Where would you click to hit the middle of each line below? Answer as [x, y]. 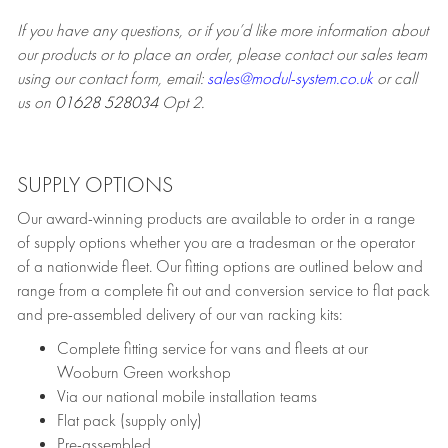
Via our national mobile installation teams [187, 397]
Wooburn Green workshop [144, 373]
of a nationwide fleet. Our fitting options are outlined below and [220, 267]
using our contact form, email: [112, 79]
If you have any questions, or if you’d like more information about [222, 31]
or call [395, 79]
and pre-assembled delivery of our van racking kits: [179, 315]
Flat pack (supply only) [129, 421]
